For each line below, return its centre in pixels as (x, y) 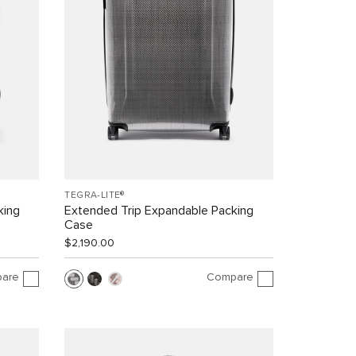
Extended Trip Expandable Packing (159, 210)
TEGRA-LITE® (95, 195)
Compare (230, 278)
